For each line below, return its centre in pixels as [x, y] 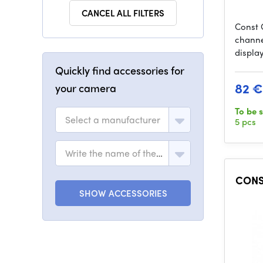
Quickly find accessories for [120, 70]
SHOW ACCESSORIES [123, 193]
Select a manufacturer [113, 119]
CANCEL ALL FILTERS [123, 13]
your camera [86, 88]
